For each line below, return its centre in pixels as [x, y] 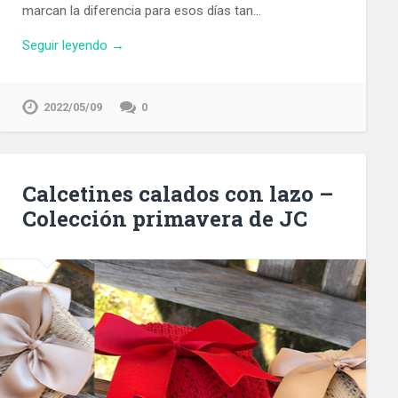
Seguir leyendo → [73, 46]
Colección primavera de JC [164, 218]
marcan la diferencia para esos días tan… [141, 11]
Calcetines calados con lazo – [177, 193]
